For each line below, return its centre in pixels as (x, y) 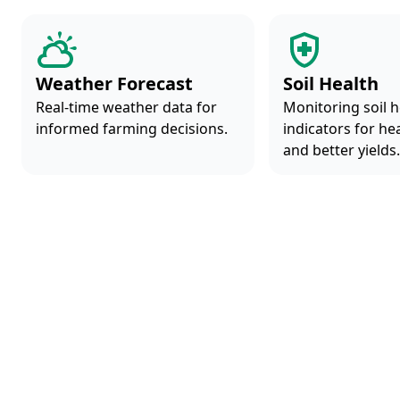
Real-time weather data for (126, 107)
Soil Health (331, 83)
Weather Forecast (114, 83)
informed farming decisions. (132, 129)
